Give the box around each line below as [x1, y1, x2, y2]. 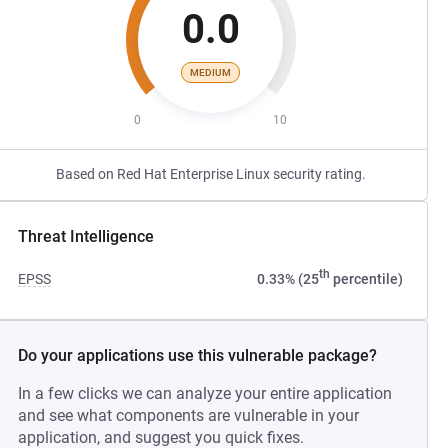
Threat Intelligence [18, 227, 155, 246]
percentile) [329, 271, 403, 287]
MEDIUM [190, 66, 232, 78]
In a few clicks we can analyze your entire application [18, 384, 393, 403]
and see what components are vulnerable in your [18, 406, 360, 425]
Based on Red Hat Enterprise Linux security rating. [55, 166, 366, 182]
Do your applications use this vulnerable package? [18, 346, 378, 365]
